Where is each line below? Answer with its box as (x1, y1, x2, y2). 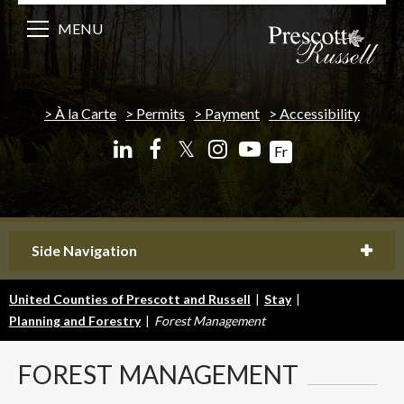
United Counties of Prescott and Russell (9, 290, 251, 307)
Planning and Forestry (9, 312, 141, 328)
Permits (136, 104, 185, 122)
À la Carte (55, 104, 116, 122)
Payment (205, 104, 260, 122)
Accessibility (280, 104, 360, 122)
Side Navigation (32, 241, 137, 259)
